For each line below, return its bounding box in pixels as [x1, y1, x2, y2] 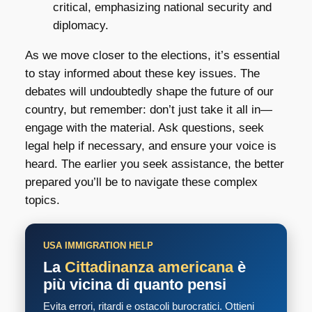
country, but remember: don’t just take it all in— [24, 103, 272, 117]
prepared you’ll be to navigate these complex [24, 175, 258, 189]
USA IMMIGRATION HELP [42, 240, 153, 251]
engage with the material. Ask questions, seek [24, 121, 264, 135]
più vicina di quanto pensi [42, 276, 226, 294]
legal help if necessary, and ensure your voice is [24, 139, 276, 153]
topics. [24, 194, 60, 208]
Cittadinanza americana [64, 258, 233, 276]
